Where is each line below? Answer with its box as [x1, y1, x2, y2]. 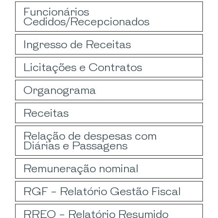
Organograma [23, 83, 96, 96]
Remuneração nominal [23, 162, 139, 175]
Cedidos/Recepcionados [23, 15, 150, 28]
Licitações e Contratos [23, 60, 143, 73]
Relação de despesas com [23, 129, 157, 142]
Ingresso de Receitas [23, 37, 131, 51]
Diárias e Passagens [23, 139, 128, 152]
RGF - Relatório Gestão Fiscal [23, 184, 181, 198]
